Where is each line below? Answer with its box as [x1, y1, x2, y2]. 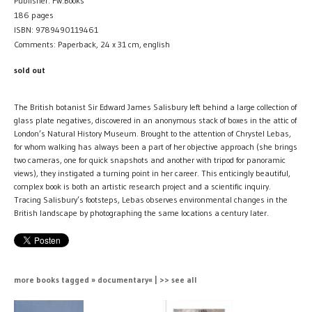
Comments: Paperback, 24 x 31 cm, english [14, 38, 170, 49]
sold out [14, 64, 45, 75]
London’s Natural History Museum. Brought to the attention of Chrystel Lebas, [14, 127, 291, 139]
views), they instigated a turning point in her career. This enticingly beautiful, [14, 167, 290, 178]
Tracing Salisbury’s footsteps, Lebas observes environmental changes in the [14, 194, 288, 205]
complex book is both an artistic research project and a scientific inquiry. [14, 180, 271, 192]
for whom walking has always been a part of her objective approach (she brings [14, 141, 297, 152]
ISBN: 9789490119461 [14, 24, 98, 35]
